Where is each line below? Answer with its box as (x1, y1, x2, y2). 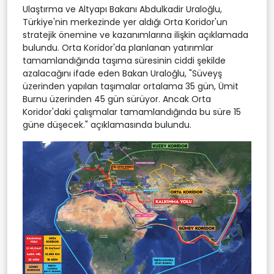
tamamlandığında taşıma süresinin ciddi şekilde (23, 54, 226, 67)
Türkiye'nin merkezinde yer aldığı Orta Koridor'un (23, 15, 228, 28)
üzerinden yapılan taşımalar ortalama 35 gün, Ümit (23, 80, 239, 92)
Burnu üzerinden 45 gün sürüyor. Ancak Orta (23, 92, 211, 105)
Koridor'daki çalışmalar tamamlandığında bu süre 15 (23, 105, 241, 118)
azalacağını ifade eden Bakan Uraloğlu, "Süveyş (23, 67, 222, 80)
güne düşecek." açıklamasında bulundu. (23, 118, 191, 131)
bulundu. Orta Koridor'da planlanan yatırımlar (23, 41, 213, 54)
